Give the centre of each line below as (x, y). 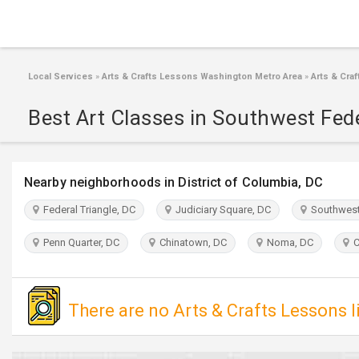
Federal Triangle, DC (87, 210)
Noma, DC (288, 242)
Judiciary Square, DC (221, 210)
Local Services (61, 77)
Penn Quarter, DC (79, 242)
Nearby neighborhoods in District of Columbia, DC (173, 182)
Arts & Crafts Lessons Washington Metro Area (201, 77)
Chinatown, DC (191, 242)
